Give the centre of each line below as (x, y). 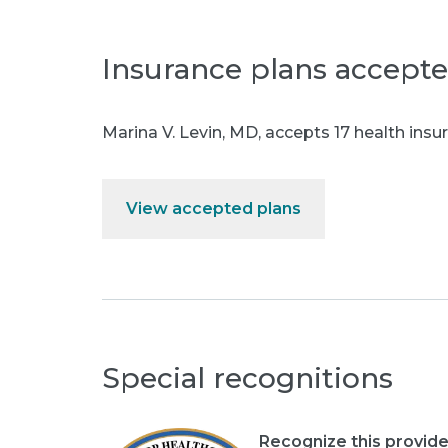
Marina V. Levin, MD (180, 132)
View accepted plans (213, 208)
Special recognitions (247, 378)
